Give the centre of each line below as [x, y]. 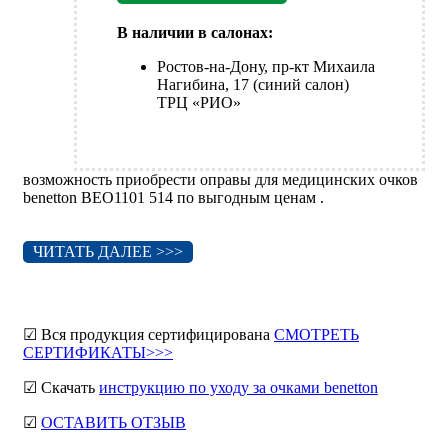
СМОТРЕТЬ [316, 335]
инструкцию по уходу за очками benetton [238, 388]
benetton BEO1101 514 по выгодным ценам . [173, 198]
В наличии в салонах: [195, 33]
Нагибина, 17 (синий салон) [253, 85]
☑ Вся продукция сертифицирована [148, 335]
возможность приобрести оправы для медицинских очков [220, 180]
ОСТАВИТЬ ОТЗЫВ [113, 423]
